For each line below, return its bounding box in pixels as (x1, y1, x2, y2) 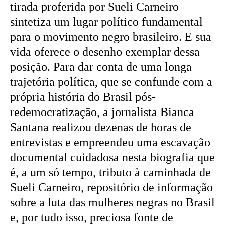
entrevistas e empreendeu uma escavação (10, 135, 210, 149)
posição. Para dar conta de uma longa (10, 60, 192, 73)
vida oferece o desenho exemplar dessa (10, 45, 200, 58)
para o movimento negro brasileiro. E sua (10, 30, 211, 43)
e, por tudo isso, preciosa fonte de (10, 210, 173, 224)
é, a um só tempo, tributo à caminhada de (10, 165, 211, 179)
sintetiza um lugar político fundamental (10, 15, 203, 28)
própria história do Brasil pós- (10, 90, 156, 103)
